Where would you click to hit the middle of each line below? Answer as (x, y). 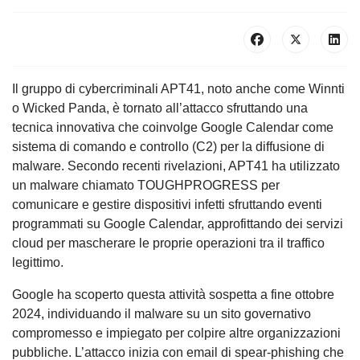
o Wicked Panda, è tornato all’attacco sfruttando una (160, 108)
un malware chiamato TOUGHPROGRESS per (146, 185)
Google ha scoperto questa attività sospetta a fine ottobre (173, 294)
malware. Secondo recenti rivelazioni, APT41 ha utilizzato (176, 166)
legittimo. (38, 262)
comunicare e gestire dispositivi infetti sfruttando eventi (167, 204)
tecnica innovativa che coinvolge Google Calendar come (173, 127)
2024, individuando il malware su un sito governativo (162, 313)
